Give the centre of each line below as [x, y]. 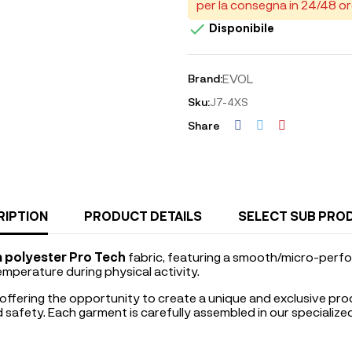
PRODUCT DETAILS [143, 216]
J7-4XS [229, 102]
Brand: [205, 78]
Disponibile [240, 27]
